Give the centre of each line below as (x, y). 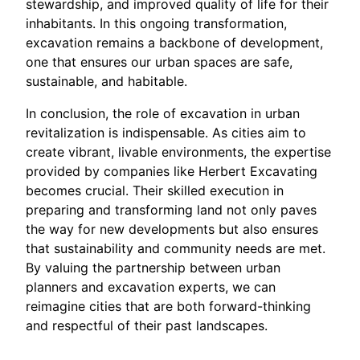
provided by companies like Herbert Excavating (172, 171)
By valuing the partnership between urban (153, 267)
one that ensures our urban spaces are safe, (159, 61)
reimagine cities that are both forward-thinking (168, 306)
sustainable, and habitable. (106, 81)
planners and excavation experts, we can (151, 286)
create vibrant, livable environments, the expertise (178, 151)
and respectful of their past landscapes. (147, 325)
